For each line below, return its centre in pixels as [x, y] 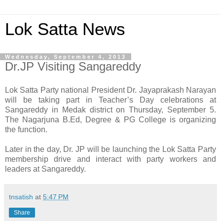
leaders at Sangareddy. [45, 169]
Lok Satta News [65, 29]
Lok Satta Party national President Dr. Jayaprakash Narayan [110, 90]
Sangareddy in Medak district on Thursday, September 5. [110, 110]
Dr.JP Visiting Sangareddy [73, 66]
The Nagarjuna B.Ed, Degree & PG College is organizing [110, 119]
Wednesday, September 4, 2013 [66, 57]
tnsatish [21, 197]
